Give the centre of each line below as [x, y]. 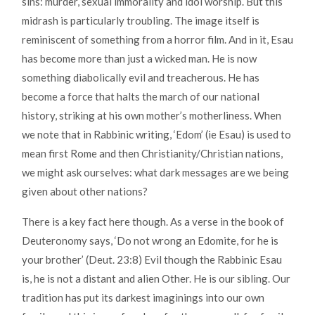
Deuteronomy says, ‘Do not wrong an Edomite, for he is [150, 241]
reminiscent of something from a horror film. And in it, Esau [157, 40]
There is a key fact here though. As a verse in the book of [153, 222]
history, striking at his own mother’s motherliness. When [152, 116]
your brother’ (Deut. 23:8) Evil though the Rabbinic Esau [152, 260]
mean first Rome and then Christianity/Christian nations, [152, 154]
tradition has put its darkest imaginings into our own [143, 298]
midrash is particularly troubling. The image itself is [141, 21]
